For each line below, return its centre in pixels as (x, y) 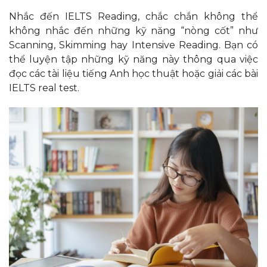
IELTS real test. (45, 88)
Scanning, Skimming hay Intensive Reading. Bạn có (133, 45)
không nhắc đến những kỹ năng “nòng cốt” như (133, 30)
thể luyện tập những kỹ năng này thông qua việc (133, 59)
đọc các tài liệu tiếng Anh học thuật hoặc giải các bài (133, 73)
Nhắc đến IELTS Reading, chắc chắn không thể (133, 16)
